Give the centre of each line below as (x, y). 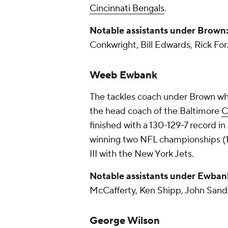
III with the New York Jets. (143, 154)
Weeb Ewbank (123, 75)
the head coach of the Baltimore (155, 111)
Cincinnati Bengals (127, 8)
